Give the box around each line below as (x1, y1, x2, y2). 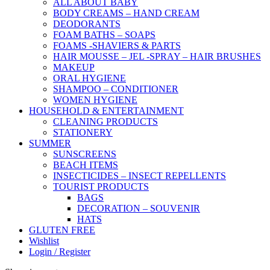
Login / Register (29, 246, 90, 257)
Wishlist (29, 236, 59, 246)
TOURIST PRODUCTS (53, 181, 149, 192)
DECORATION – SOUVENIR (77, 203, 200, 214)
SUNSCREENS (53, 149, 116, 160)
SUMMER (29, 138, 71, 149)
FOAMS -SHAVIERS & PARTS (53, 40, 181, 51)
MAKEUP (53, 62, 95, 73)
